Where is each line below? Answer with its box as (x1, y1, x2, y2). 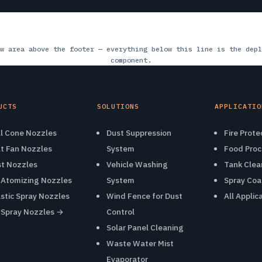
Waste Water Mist (106, 238, 174, 249)
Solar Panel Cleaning (106, 222, 184, 233)
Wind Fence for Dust (106, 191, 183, 202)
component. (111, 56, 151, 65)
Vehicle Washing (106, 159, 168, 170)
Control (106, 206, 135, 218)
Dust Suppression (106, 127, 172, 139)
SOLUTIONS (97, 102, 139, 111)
